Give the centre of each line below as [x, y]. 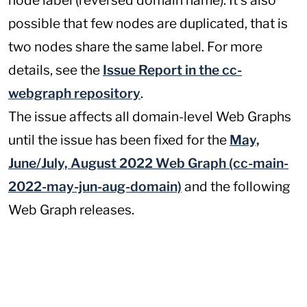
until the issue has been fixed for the [119, 140]
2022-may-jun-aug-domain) [95, 187]
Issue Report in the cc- [172, 70]
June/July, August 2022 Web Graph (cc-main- [148, 163]
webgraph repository [74, 94]
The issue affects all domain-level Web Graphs [150, 117]
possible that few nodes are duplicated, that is [148, 24]
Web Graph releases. [71, 210]
